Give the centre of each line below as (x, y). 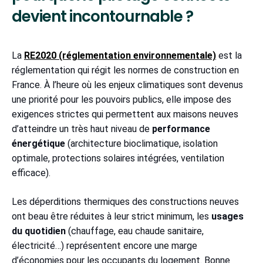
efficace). (31, 173)
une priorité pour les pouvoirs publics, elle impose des (122, 100)
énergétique (38, 144)
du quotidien (39, 231)
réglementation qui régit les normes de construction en (125, 70)
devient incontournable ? (102, 17)
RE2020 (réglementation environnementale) (120, 56)
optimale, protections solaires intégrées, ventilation (118, 159)
